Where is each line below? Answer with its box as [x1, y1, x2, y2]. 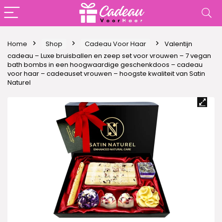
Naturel [7, 78, 31, 87]
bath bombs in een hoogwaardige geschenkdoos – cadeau [7, 60, 203, 69]
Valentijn [165, 39, 192, 49]
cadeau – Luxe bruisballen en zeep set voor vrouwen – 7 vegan [7, 51, 211, 60]
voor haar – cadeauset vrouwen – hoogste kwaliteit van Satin [7, 69, 205, 78]
